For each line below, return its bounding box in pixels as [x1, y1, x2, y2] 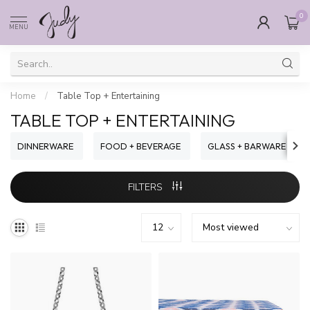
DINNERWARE [17, 140, 73, 152]
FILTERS [128, 181, 165, 194]
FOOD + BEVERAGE [100, 140, 181, 152]
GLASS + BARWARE [208, 140, 286, 152]
